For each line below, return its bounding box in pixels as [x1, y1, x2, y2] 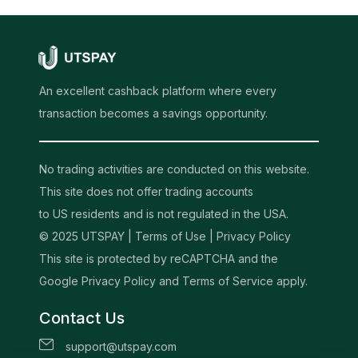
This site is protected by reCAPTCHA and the [39, 251, 278, 265]
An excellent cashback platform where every [39, 83, 276, 97]
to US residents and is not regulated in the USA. [39, 206, 288, 221]
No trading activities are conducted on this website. [39, 161, 309, 176]
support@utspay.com [66, 339, 177, 353]
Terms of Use [135, 229, 206, 243]
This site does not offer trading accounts [39, 184, 253, 198]
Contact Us [39, 308, 125, 328]
